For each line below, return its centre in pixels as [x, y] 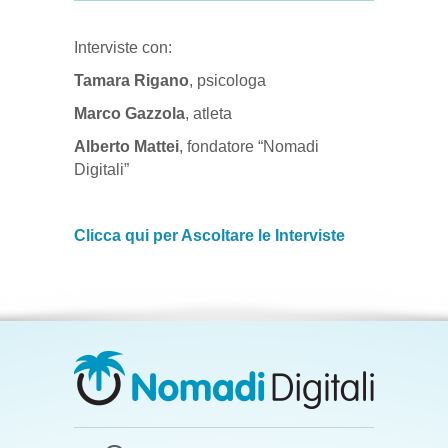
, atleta [208, 113]
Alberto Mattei [126, 146]
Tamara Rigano [131, 80]
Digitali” [101, 169]
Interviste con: [123, 47]
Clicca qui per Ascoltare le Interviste [209, 235]
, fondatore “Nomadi [249, 146]
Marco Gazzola [129, 113]
